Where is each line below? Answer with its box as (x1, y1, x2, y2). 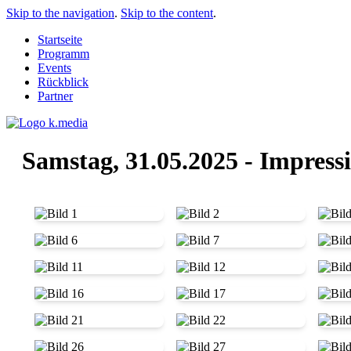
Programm (38, 47, 89, 60)
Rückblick (38, 75, 89, 89)
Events (38, 61, 71, 74)
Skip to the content (121, 6, 213, 20)
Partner (38, 89, 73, 103)
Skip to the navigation (6, 6, 114, 20)
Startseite (38, 33, 82, 46)
